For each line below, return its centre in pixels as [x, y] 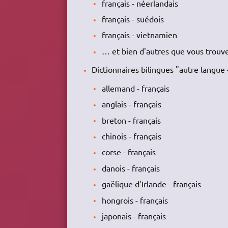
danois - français [131, 168]
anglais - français [131, 104]
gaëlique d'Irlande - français [151, 184]
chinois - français [131, 136]
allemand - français [135, 88]
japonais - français [134, 216]
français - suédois [133, 19]
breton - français [131, 120]
